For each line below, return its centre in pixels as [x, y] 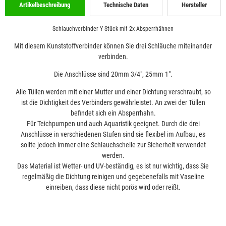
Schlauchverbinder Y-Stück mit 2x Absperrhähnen [113, 29]
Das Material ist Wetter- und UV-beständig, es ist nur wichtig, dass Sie [113, 166]
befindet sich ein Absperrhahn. [113, 113]
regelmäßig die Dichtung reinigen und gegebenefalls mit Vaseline [113, 176]
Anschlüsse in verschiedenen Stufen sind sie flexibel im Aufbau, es [113, 134]
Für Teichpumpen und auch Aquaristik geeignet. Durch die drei [113, 123]
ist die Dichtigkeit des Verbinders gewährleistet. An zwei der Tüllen [113, 102]
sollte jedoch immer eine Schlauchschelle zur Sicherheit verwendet [113, 145]
